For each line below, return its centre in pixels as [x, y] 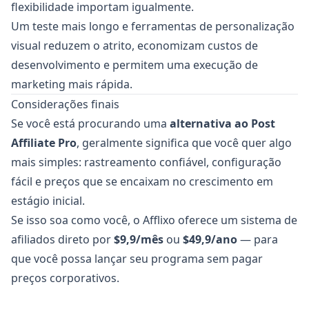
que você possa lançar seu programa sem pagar [137, 259]
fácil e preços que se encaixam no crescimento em [142, 181]
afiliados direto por [62, 239]
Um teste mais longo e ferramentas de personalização [153, 26]
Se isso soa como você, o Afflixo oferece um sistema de [154, 220]
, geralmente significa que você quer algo [184, 143]
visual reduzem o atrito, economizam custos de [134, 46]
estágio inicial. [48, 201]
